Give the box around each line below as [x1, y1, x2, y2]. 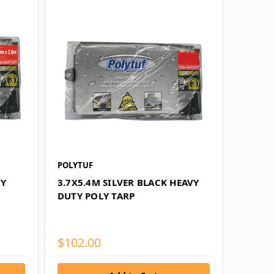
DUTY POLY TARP [57, 189, 135, 202]
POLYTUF [57, 159, 93, 171]
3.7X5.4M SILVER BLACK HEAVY [57, 176, 199, 188]
